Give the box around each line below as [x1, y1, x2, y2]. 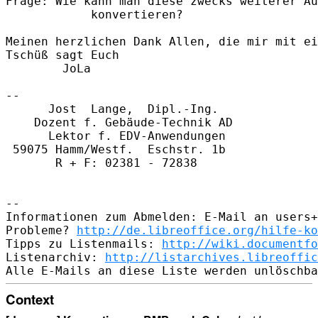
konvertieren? [6, 7, 183, 21]
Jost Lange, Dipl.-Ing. [6, 102, 219, 116]
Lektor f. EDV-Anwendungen [6, 128, 226, 143]
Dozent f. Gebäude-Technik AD [6, 115, 233, 129]
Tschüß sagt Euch [6, 48, 119, 62]
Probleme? [6, 223, 77, 237]
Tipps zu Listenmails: [6, 236, 162, 251]
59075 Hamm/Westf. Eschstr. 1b [6, 142, 233, 156]
